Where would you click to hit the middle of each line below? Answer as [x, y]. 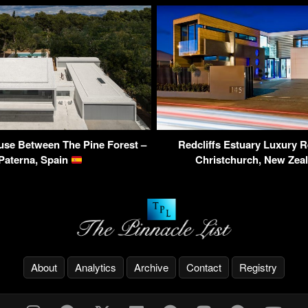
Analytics [96, 267]
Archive [151, 267]
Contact [204, 267]
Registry [258, 267]
